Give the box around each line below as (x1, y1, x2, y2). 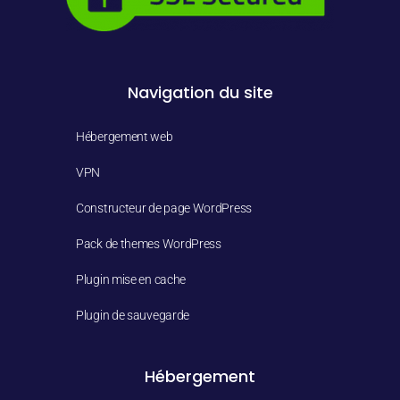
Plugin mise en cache (76, 272, 186, 287)
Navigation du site (127, 81, 273, 104)
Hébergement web (76, 129, 173, 144)
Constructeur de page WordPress (76, 201, 252, 215)
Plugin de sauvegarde (76, 308, 189, 322)
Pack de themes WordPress (76, 237, 221, 251)
